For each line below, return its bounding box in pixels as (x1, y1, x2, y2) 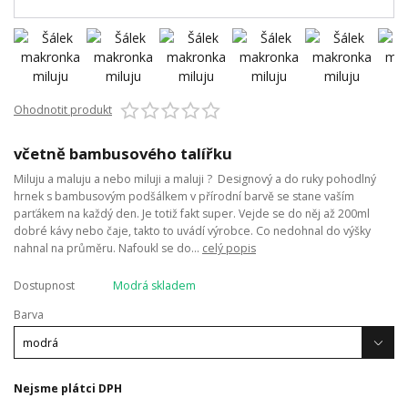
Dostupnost (14, 278, 75, 294)
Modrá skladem (112, 278, 196, 294)
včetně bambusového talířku (14, 142, 232, 164)
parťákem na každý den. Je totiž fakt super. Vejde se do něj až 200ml (14, 206, 370, 222)
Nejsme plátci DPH (14, 380, 122, 396)
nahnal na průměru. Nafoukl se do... (14, 240, 202, 257)
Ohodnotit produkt (14, 102, 112, 118)
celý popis (202, 240, 256, 257)
